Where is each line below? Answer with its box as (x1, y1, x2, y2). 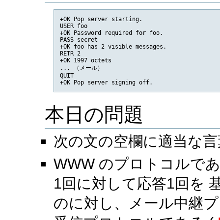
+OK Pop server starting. (59, 15, 142, 23)
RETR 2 (59, 50, 81, 57)
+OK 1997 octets (59, 56, 111, 64)
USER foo (59, 22, 87, 29)
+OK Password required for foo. (59, 29, 163, 36)
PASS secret (59, 36, 98, 43)
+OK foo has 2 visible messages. (59, 43, 166, 50)
